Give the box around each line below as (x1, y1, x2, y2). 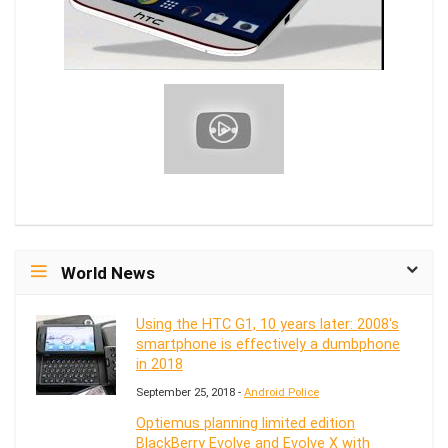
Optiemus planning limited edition (136, 414, 355, 432)
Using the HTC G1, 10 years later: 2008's (136, 315, 399, 333)
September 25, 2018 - (136, 385, 244, 399)
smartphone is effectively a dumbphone (136, 335, 400, 353)
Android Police (244, 385, 319, 399)
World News (61, 262, 155, 283)
